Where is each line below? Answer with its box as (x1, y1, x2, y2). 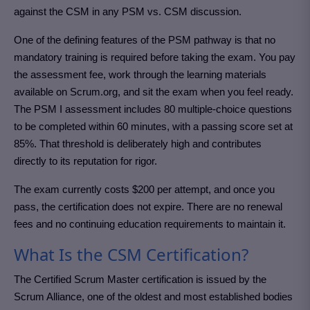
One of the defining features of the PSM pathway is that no (14, 34, 275, 46)
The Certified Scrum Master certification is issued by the (14, 273, 266, 286)
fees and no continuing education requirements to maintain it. (14, 218, 286, 230)
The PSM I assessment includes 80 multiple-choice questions (14, 103, 292, 116)
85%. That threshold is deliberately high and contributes (14, 138, 262, 150)
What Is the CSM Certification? (14, 243, 248, 266)
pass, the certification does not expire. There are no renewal (14, 201, 282, 213)
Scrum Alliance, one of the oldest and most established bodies (14, 291, 293, 303)
